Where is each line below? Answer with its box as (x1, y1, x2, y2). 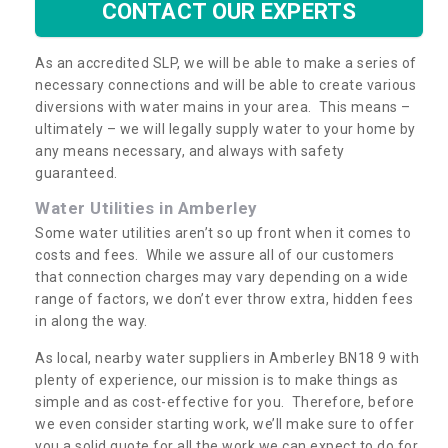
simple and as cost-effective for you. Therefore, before (35, 393, 414, 410)
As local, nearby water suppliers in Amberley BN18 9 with (35, 349, 419, 366)
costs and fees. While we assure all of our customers (35, 246, 395, 263)
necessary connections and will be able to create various (35, 76, 416, 93)
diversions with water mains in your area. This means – (35, 98, 411, 115)
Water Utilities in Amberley (35, 197, 257, 218)
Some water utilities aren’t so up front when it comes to (35, 224, 411, 241)
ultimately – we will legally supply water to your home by (35, 120, 416, 137)
